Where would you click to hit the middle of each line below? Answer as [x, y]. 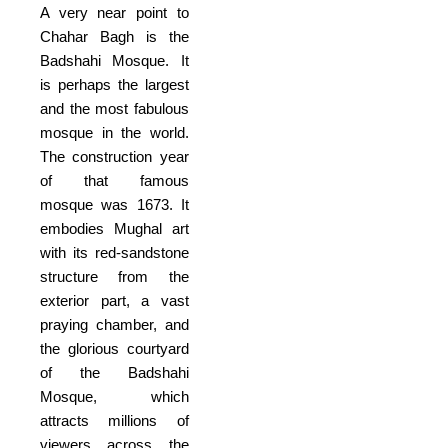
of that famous [114, 181]
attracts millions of [114, 421]
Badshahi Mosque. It [114, 61]
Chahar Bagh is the [114, 37]
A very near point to [114, 13]
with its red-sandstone [114, 253]
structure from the [114, 277]
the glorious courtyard [114, 349]
